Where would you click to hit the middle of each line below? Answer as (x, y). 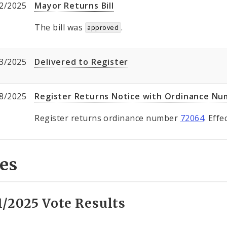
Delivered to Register (82, 62)
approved (103, 28)
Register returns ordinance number (107, 118)
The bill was (60, 28)
